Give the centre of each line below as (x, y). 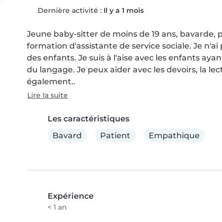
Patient (115, 135)
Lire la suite (48, 95)
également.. (51, 82)
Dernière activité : (69, 10)
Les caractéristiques (88, 119)
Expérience (71, 196)
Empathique (174, 135)
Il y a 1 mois (123, 10)
